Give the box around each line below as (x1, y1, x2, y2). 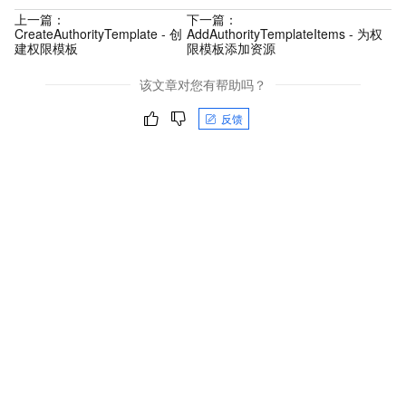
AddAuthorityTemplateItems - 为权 (186, 24, 382, 43)
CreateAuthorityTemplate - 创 (14, 24, 182, 43)
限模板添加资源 (186, 38, 275, 57)
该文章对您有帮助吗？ (140, 75, 266, 94)
